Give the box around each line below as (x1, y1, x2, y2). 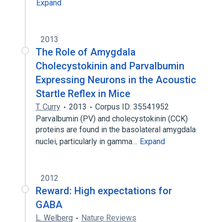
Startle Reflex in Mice (36, 88, 130, 100)
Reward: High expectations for (36, 185, 172, 197)
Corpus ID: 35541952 (95, 102, 169, 111)
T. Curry (36, 102, 60, 111)
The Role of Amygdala (36, 46, 136, 58)
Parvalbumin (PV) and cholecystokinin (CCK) (36, 114, 188, 123)
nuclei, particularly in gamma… (36, 137, 139, 146)
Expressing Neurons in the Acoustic (36, 74, 196, 86)
